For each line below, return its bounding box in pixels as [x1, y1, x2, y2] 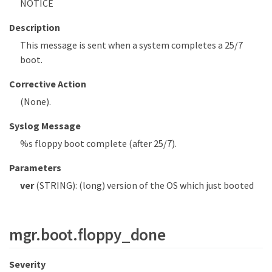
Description [9, 21, 60, 33]
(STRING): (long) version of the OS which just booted [33, 178, 254, 191]
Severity [9, 257, 46, 270]
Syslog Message [9, 119, 81, 132]
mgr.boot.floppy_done [9, 224, 166, 245]
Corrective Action [9, 77, 86, 90]
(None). [20, 95, 51, 107]
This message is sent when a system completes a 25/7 [20, 38, 243, 51]
